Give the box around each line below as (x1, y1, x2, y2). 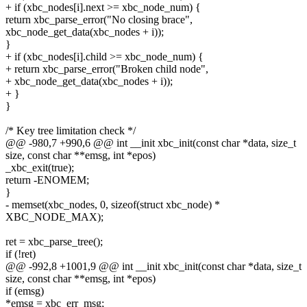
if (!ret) (5, 247, 36, 260)
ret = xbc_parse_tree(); (5, 235, 103, 247)
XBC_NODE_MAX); (5, 210, 103, 223)
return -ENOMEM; (5, 173, 89, 186)
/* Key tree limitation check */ (5, 124, 136, 136)
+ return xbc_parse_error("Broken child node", (5, 62, 208, 75)
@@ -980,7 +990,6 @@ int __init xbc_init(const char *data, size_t (5, 136, 296, 149)
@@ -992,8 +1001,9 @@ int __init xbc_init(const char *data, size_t (5, 260, 302, 272)
